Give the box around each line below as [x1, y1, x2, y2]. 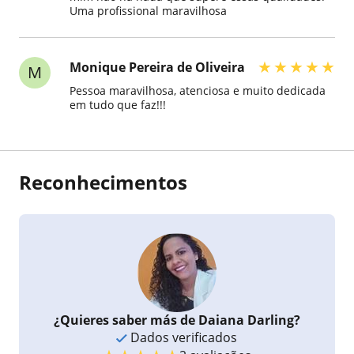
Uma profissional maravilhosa [70, 2, 227, 18]
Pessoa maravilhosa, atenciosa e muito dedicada [70, 82, 326, 98]
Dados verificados [127, 328, 238, 346]
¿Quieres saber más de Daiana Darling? [53, 311, 300, 329]
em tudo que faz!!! [70, 96, 166, 112]
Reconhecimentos [19, 168, 187, 195]
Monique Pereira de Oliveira [70, 58, 245, 76]
